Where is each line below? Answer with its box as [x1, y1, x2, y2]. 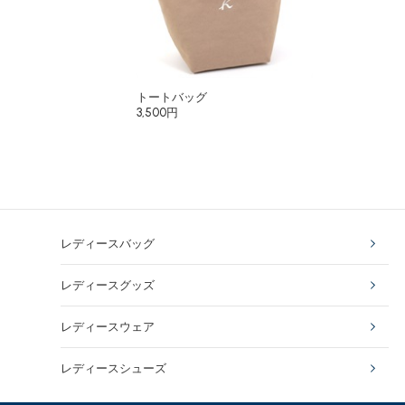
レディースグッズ [61, 278, 155, 292]
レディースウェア [61, 320, 155, 334]
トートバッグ [137, 90, 208, 104]
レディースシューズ [61, 362, 167, 375]
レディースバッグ [61, 237, 155, 250]
